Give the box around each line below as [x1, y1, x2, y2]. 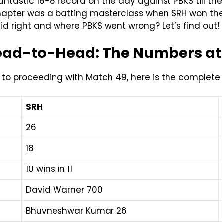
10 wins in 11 [26, 163, 72, 175]
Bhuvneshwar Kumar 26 [26, 205, 127, 217]
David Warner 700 [26, 184, 103, 196]
